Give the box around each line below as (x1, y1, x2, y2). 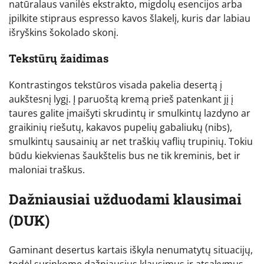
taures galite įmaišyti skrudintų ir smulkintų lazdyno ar (9, 107, 250, 120)
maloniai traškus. (9, 163, 85, 177)
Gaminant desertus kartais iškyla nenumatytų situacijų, (9, 243, 253, 256)
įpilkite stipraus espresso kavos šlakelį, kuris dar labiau (9, 11, 250, 25)
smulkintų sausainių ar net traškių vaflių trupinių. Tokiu (9, 135, 253, 148)
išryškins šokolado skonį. (9, 25, 118, 39)
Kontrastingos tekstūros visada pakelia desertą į (9, 78, 222, 92)
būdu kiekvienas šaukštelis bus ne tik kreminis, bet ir (9, 149, 240, 163)
